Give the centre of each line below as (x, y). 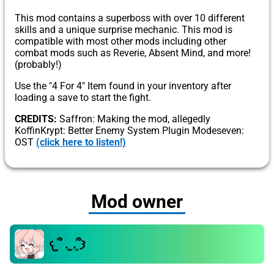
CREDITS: (36, 119)
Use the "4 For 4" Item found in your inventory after (123, 86)
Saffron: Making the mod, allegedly (134, 119)
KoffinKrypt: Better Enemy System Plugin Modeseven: (129, 130)
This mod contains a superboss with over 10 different (130, 18)
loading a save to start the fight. (83, 97)
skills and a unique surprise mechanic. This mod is (124, 29)
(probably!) (38, 64)
